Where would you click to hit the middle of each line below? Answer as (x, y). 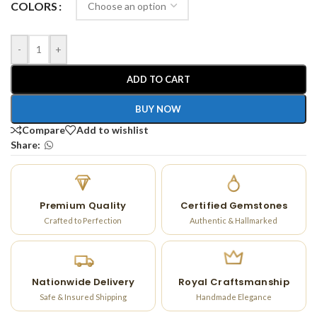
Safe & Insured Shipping (83, 296)
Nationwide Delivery (83, 282)
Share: (25, 145)
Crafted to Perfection (83, 220)
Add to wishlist (113, 129)
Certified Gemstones (234, 205)
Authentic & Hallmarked (234, 220)
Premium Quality (83, 205)
